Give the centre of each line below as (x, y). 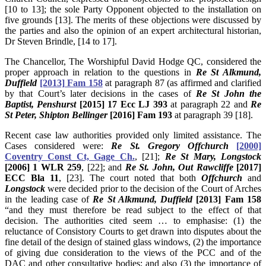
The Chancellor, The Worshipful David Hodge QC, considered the (133, 62)
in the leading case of (49, 199)
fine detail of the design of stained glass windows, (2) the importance (133, 242)
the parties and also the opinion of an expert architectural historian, (133, 31)
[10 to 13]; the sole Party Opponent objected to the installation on (133, 9)
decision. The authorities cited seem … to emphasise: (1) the (133, 221)
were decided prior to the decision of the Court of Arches (155, 189)
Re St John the (229, 94)
